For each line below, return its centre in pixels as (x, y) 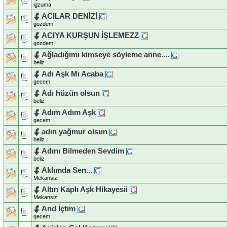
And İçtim (59, 209)
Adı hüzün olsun (71, 93)
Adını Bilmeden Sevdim (83, 151)
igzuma (42, 5)
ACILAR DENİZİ (69, 16)
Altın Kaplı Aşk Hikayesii (85, 189)
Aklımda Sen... (67, 170)
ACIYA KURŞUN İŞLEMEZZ (90, 35)
